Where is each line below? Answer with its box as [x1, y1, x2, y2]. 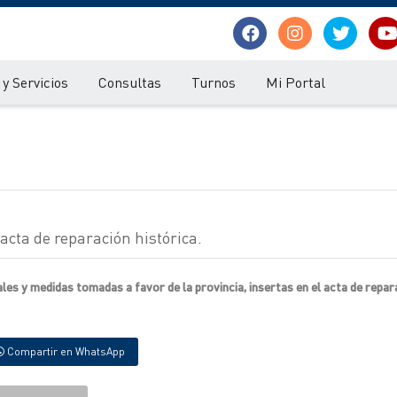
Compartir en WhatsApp [4, 345, 125, 358]
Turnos [191, 73, 236, 91]
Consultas [98, 73, 161, 91]
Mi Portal [266, 73, 325, 91]
